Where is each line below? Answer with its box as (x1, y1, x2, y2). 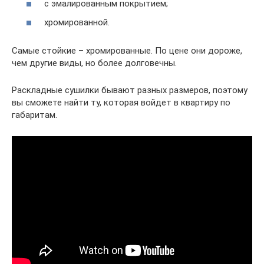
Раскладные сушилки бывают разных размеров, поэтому (12, 84, 247, 95)
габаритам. (12, 109, 57, 120)
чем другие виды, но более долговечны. (12, 57, 177, 68)
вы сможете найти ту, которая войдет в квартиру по (12, 97, 230, 108)
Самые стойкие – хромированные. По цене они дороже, (12, 45, 242, 56)
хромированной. (44, 16, 110, 28)
